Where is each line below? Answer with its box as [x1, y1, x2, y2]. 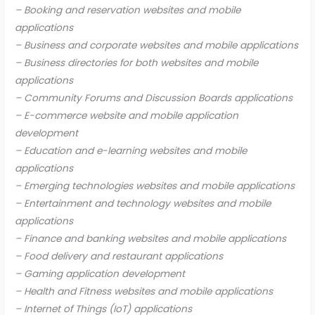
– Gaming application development [15, 267, 186, 281]
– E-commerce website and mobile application [15, 109, 239, 123]
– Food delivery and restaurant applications [15, 250, 224, 264]
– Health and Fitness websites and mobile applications [15, 285, 274, 299]
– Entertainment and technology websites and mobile [15, 197, 271, 211]
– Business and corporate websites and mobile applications [15, 39, 299, 53]
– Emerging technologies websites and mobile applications [15, 179, 295, 193]
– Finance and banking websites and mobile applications [15, 232, 287, 246]
